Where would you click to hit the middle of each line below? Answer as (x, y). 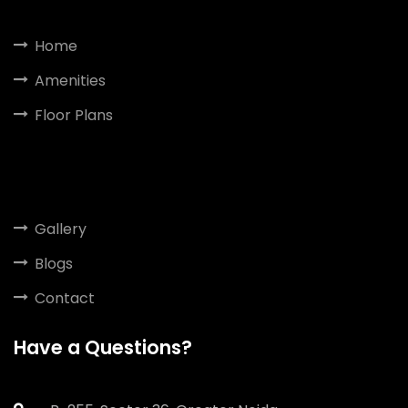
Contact (65, 299)
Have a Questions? (103, 348)
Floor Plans (74, 116)
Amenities (70, 81)
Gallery (61, 229)
